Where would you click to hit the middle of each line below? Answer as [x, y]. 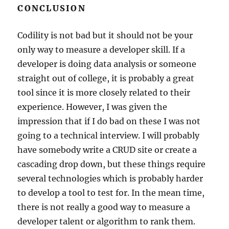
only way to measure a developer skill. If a [101, 49]
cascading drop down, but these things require [112, 164]
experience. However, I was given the [93, 107]
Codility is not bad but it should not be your [105, 35]
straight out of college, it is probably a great [106, 78]
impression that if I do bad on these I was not [109, 121]
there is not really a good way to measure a [104, 207]
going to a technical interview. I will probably [109, 135]
